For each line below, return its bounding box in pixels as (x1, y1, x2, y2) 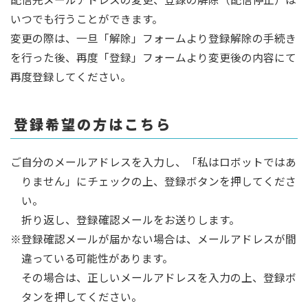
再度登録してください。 (10, 69, 131, 85)
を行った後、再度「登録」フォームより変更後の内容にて (10, 49, 296, 65)
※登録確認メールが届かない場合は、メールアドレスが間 (10, 231, 296, 247)
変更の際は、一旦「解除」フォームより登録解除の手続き (10, 30, 296, 46)
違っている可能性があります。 (21, 250, 173, 266)
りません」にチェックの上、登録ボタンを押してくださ (21, 173, 296, 189)
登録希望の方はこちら (14, 114, 172, 134)
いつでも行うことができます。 (10, 11, 163, 27)
